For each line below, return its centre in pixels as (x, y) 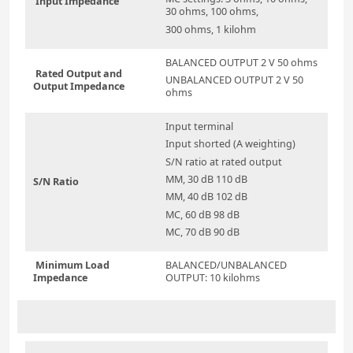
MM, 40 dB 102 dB (206, 197)
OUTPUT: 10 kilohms (213, 278)
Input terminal (199, 127)
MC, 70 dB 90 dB (203, 232)
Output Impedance (79, 87)
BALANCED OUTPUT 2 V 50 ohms (242, 63)
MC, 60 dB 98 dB (203, 214)
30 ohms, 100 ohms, (212, 12)
